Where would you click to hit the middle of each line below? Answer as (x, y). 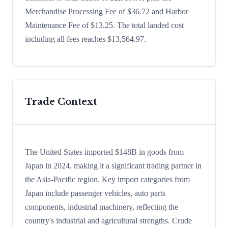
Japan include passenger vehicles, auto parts (95, 193)
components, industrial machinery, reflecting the (102, 207)
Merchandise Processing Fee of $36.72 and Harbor (107, 12)
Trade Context (61, 102)
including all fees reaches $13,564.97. (85, 39)
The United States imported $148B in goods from (104, 152)
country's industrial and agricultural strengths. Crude (108, 221)
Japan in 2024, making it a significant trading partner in (113, 166)
